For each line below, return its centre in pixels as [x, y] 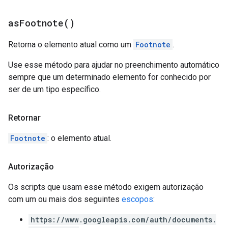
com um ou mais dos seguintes [65, 199]
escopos [137, 199]
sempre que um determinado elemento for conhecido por [109, 77]
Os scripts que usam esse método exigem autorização [106, 187]
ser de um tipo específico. [54, 89]
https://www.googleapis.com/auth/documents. [123, 220]
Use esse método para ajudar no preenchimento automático [114, 65]
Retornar [24, 118]
